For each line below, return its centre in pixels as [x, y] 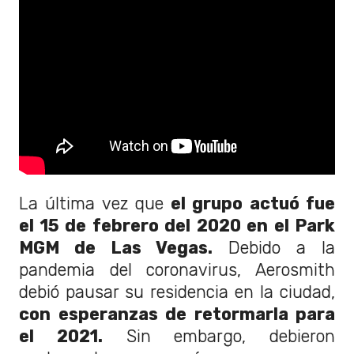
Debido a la [274, 247]
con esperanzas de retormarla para [177, 314]
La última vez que [95, 203]
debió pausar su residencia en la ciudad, [177, 292]
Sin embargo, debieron [218, 336]
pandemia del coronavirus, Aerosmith [177, 269]
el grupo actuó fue [253, 203]
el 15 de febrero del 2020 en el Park [177, 225]
